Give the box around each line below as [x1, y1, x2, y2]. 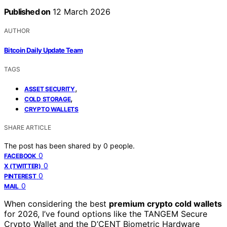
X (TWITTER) [4, 162, 41, 170]
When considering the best [4, 198, 109, 209]
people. [110, 141, 135, 150]
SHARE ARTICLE [4, 123, 51, 131]
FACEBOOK [4, 152, 36, 160]
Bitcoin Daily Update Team [4, 46, 83, 54]
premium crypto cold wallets [109, 198, 222, 209]
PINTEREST [4, 172, 36, 180]
